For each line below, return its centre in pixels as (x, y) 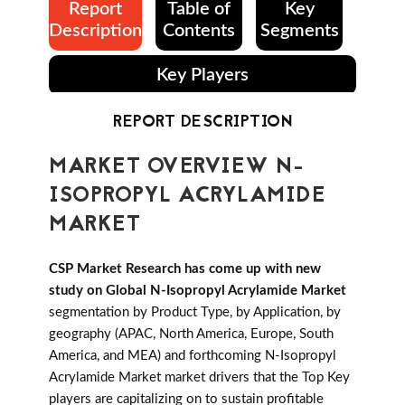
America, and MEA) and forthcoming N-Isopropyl (193, 356)
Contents (199, 31)
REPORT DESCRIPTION (202, 123)
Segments (299, 31)
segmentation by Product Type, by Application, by (195, 313)
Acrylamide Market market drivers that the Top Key (199, 378)
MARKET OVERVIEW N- (176, 168)
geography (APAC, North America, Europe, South (191, 334)
